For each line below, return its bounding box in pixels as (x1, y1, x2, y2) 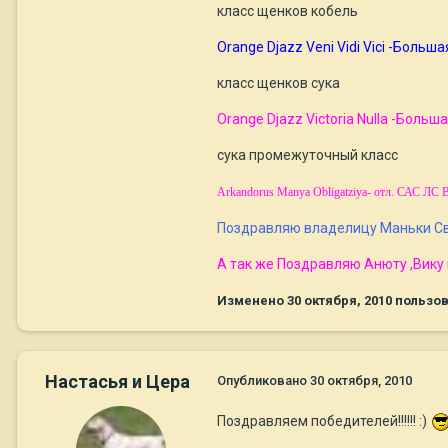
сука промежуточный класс (217, 147, 398, 164)
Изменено (217, 293, 287, 309)
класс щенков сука (217, 75, 340, 92)
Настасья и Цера (44, 371, 190, 393)
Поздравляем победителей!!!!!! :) (217, 413, 430, 430)
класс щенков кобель (217, 3, 358, 20)
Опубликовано (217, 373, 310, 389)
